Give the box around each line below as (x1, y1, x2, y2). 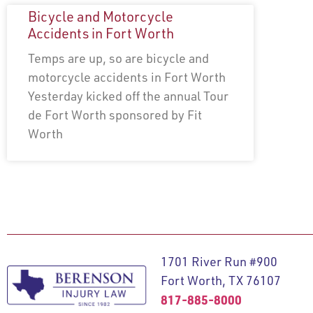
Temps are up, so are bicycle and (28, 50, 209, 66)
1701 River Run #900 (160, 254, 277, 269)
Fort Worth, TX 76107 (160, 272, 281, 288)
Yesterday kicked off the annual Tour (28, 88, 228, 103)
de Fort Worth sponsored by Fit (28, 107, 202, 122)
